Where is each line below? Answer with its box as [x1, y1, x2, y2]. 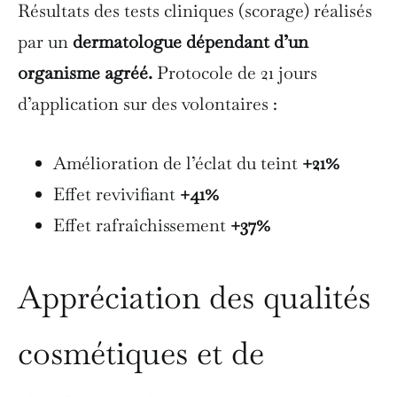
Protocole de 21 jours [157, 60, 317, 84]
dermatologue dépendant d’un [73, 29, 308, 53]
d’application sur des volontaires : [18, 91, 277, 115]
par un [18, 29, 73, 53]
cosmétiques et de [18, 331, 264, 374]
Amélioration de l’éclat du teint [53, 151, 302, 175]
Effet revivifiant [53, 182, 180, 206]
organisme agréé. [18, 60, 157, 84]
